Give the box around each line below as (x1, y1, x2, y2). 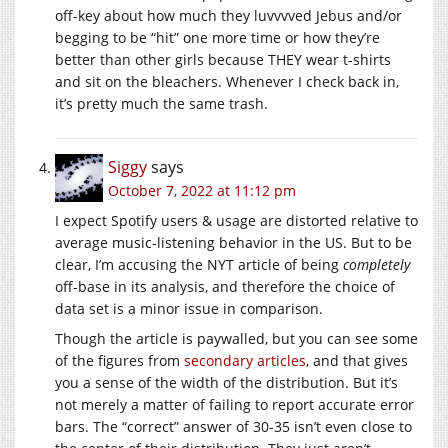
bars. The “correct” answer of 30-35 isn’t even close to (55, 416, 412, 436)
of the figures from (55, 350, 184, 370)
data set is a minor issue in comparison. (55, 298, 323, 318)
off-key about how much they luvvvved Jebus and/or (55, 5, 402, 25)
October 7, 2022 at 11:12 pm (108, 180, 296, 200)
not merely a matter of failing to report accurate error (55, 394, 414, 414)
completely (343, 254, 410, 274)
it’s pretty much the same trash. (55, 93, 268, 113)
